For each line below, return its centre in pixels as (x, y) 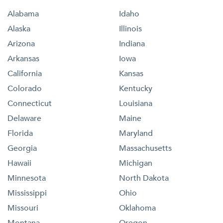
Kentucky (136, 88)
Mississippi (27, 193)
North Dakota (144, 178)
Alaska (19, 29)
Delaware (24, 118)
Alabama (23, 14)
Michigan (136, 163)
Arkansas (23, 58)
